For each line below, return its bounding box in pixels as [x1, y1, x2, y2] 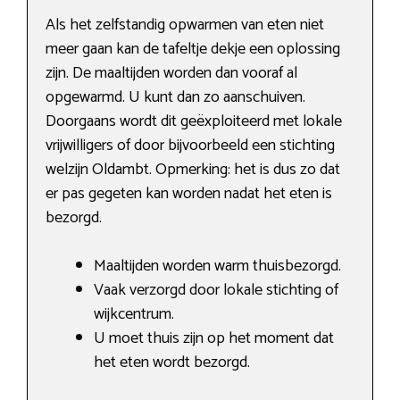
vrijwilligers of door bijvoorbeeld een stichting [46, 132, 335, 160]
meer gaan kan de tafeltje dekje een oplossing [46, 36, 340, 63]
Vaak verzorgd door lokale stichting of [94, 277, 338, 304]
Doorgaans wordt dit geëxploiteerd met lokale [46, 108, 342, 136]
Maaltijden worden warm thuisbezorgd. [94, 253, 341, 280]
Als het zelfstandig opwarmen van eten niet [46, 12, 324, 39]
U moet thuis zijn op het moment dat [94, 325, 334, 353]
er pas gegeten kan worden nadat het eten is [46, 180, 332, 208]
